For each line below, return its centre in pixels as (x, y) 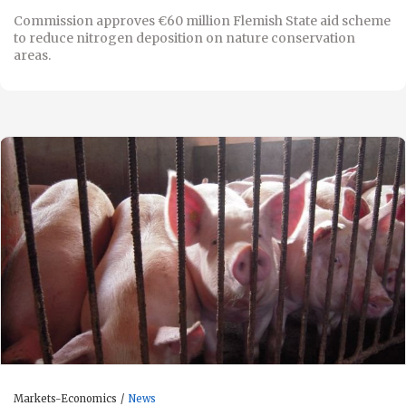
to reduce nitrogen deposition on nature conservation (184, 38)
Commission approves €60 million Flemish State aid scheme (202, 20)
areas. (32, 55)
